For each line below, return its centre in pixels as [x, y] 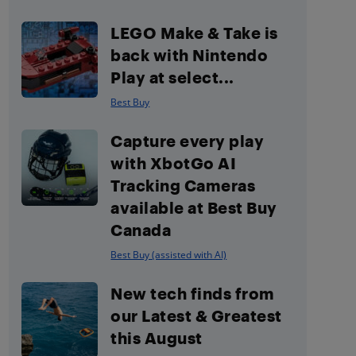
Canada [141, 230]
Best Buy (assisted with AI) [169, 255]
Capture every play [188, 141]
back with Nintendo [190, 55]
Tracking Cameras [183, 185]
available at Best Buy [194, 207]
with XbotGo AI [174, 163]
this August [157, 338]
